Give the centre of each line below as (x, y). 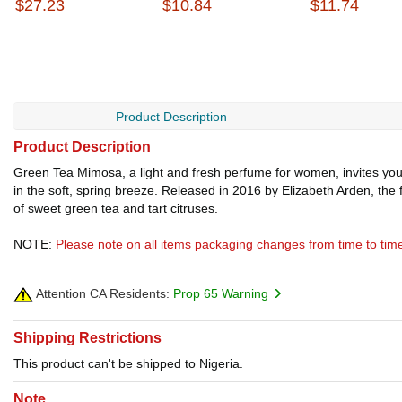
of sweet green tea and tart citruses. (116, 208)
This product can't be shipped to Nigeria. (128, 364)
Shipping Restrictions (87, 338)
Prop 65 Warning (223, 293)
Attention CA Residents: (101, 293)
